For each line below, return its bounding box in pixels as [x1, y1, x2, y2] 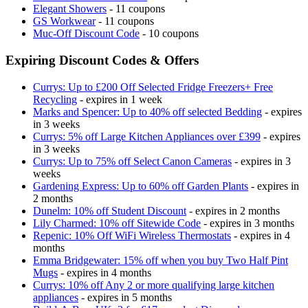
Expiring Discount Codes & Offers [5, 52, 199, 67]
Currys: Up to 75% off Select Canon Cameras [33, 155, 232, 167]
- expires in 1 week [77, 93, 162, 105]
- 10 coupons [140, 27, 199, 40]
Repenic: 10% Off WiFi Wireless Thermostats [33, 229, 231, 241]
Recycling [33, 93, 77, 105]
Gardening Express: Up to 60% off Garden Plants [33, 179, 248, 192]
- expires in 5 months [78, 291, 172, 303]
